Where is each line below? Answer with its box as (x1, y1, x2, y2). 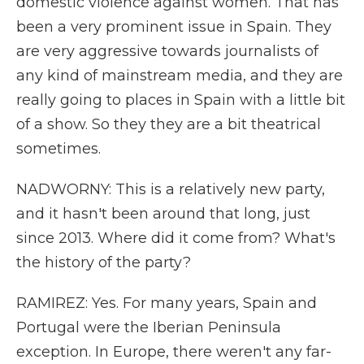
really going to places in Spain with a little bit (16, 91, 345, 109)
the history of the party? (16, 253, 191, 271)
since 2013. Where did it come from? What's (16, 229, 336, 247)
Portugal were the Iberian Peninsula (16, 318, 281, 336)
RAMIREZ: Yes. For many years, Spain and (16, 294, 317, 312)
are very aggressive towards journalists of (16, 42, 318, 60)
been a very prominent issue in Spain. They (16, 18, 331, 36)
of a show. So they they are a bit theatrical (16, 115, 321, 133)
